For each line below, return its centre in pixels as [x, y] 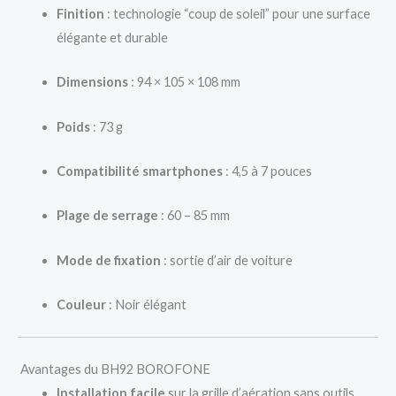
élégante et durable [112, 37]
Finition [80, 13]
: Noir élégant [146, 305]
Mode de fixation [108, 260]
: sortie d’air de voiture [226, 260]
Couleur [81, 305]
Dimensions [92, 82]
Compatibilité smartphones [139, 171]
